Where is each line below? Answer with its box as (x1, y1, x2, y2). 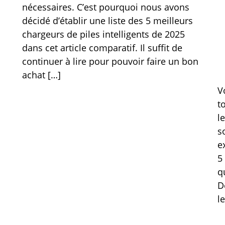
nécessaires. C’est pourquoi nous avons (22, 1, 189, 13)
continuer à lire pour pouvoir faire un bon (22, 55, 198, 67)
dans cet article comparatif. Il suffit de (22, 42, 182, 54)
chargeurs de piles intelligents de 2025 (22, 28, 185, 40)
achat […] (22, 69, 61, 81)
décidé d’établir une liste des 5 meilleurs (22, 15, 193, 27)
